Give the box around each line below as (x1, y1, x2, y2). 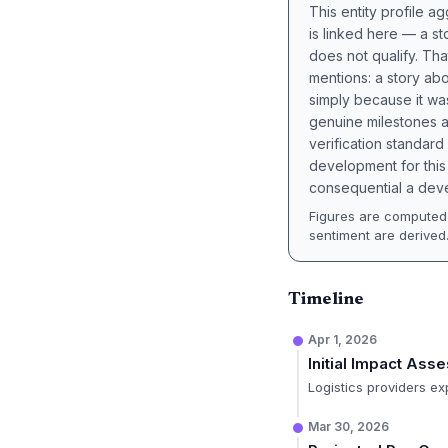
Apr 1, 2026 (308, 332, 377, 347)
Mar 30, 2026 (308, 419, 389, 434)
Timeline (288, 291, 364, 309)
